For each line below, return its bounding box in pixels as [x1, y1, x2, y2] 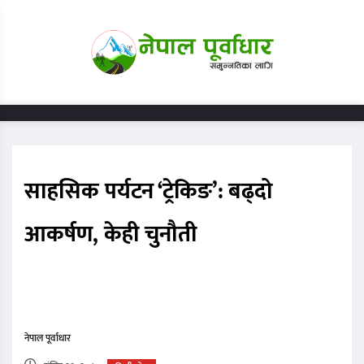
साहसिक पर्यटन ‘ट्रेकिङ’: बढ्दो [24, 172, 273, 211]
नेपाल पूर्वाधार [24, 330, 71, 347]
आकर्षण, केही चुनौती [24, 215, 198, 254]
